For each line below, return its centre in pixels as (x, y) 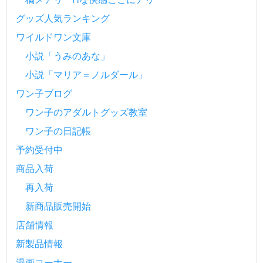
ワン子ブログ (44, 93)
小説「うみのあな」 (68, 55)
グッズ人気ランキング (63, 18)
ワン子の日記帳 (58, 131)
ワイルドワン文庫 (53, 37)
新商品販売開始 (58, 206)
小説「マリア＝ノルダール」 (86, 74)
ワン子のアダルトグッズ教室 (86, 112)
